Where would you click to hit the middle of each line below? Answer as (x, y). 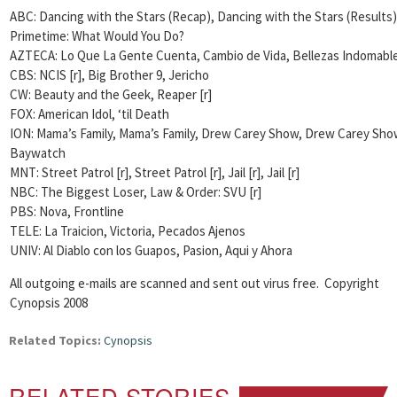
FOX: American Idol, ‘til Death (90, 114)
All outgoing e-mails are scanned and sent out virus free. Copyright (195, 283)
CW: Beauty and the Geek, (82, 94)
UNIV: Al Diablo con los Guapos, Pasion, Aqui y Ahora (151, 250)
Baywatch (38, 153)
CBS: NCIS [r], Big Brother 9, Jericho (109, 75)
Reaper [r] (184, 94)
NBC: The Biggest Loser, (78, 192)
